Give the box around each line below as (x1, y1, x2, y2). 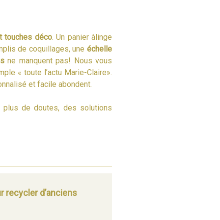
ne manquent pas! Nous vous (4, 55, 112, 65)
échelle (87, 44, 112, 54)
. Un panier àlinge (52, 32, 112, 42)
